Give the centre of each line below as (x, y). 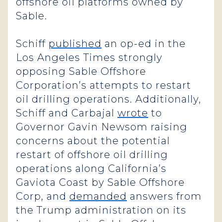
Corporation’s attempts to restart (104, 85)
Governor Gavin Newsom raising (102, 127)
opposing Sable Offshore (81, 71)
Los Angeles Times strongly (89, 57)
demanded (98, 196)
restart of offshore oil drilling (92, 155)
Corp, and (43, 196)
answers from (164, 196)
